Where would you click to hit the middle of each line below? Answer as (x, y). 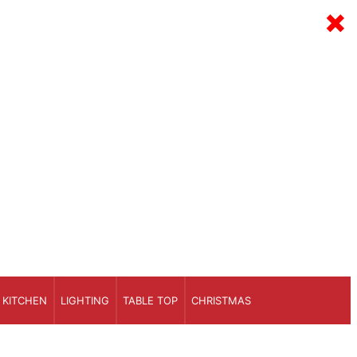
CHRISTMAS (221, 300)
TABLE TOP (150, 300)
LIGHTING (85, 300)
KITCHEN (25, 300)
